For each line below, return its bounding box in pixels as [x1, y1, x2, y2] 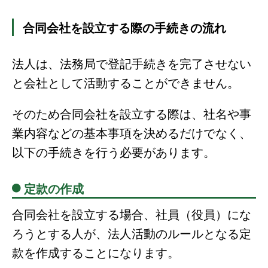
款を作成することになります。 [12, 243, 179, 261]
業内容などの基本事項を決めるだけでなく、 [12, 123, 251, 141]
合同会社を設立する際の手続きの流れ [23, 18, 226, 36]
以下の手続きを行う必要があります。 [12, 142, 215, 160]
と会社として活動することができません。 [12, 73, 239, 91]
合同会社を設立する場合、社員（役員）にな [12, 205, 251, 223]
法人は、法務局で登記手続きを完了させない [12, 54, 251, 72]
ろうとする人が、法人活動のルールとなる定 [12, 224, 251, 242]
